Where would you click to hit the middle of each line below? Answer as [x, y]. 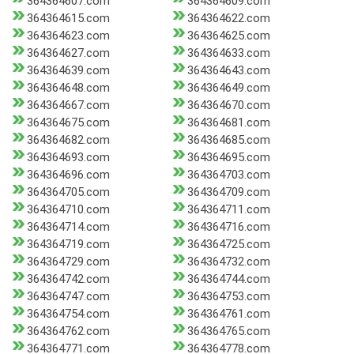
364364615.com [68, 19]
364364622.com [228, 19]
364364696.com [68, 175]
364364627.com [68, 53]
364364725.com [228, 245]
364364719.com [68, 245]
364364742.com [68, 279]
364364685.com [228, 140]
